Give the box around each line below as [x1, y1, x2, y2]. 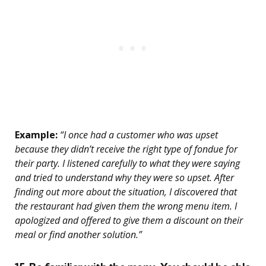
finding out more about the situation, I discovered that [15, 185, 237, 199]
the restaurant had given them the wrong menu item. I [15, 199, 237, 213]
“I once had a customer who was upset [58, 128, 218, 142]
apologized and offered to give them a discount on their [15, 214, 243, 227]
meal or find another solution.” [15, 228, 142, 242]
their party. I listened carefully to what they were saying [15, 157, 240, 170]
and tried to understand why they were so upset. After [15, 171, 234, 185]
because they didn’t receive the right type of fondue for [15, 142, 237, 156]
